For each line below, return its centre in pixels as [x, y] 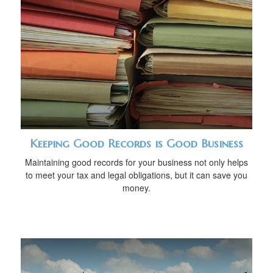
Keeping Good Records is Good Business [136, 143]
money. [136, 187]
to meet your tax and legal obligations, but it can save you [136, 175]
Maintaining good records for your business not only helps [136, 162]
